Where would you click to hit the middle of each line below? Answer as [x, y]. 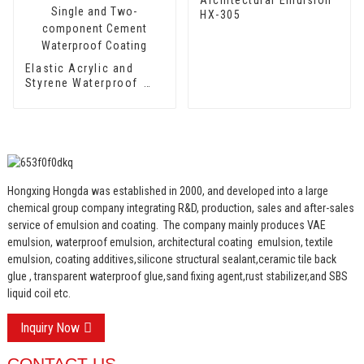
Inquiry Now [50, 327]
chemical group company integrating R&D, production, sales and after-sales [180, 208]
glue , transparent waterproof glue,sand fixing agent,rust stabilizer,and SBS [177, 276]
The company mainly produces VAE [244, 225]
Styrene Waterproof [84, 82]
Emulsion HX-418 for [84, 97]
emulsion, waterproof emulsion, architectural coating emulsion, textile [170, 242]
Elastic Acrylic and [79, 68]
